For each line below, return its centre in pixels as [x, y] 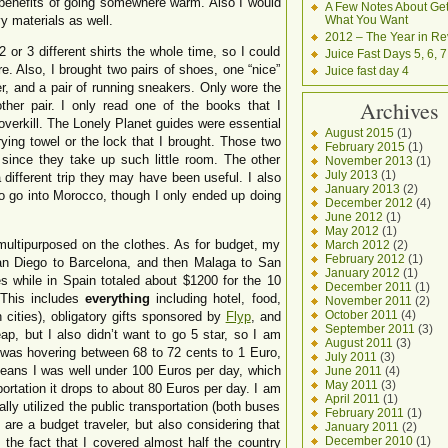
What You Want [366, 19]
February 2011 [364, 412]
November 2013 [368, 160]
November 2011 [368, 300]
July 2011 [350, 356]
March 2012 [357, 244]
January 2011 [361, 426]
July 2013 [351, 174]
